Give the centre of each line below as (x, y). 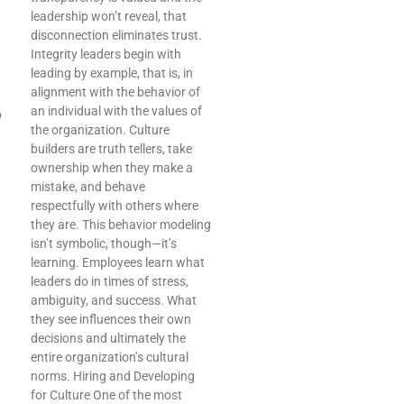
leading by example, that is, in (112, 73)
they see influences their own (111, 320)
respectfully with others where (115, 206)
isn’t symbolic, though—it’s (104, 244)
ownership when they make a (112, 168)
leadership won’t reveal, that (109, 17)
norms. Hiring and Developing (113, 376)
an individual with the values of (116, 111)
